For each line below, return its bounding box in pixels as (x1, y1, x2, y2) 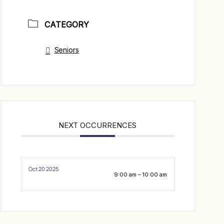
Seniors (54, 45, 79, 54)
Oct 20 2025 (28, 164, 58, 172)
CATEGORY (44, 19, 89, 30)
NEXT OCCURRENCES (58, 120, 137, 130)
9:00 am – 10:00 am (113, 170, 167, 178)
